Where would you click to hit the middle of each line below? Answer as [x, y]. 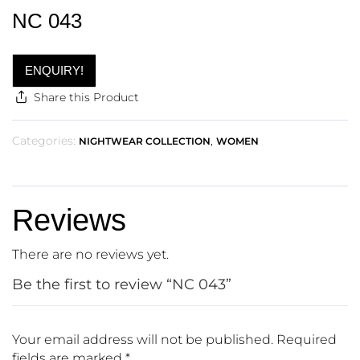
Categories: [44, 141]
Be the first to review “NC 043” [122, 285]
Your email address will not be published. [143, 340]
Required [307, 340]
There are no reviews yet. [90, 255]
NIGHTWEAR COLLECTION [145, 141]
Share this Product [86, 98]
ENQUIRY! [54, 71]
